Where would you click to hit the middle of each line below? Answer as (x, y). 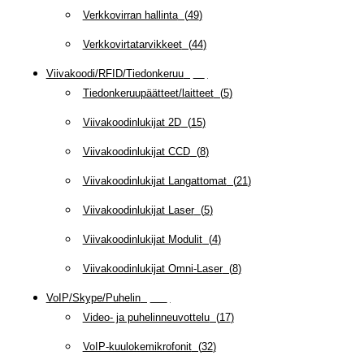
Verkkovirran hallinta (130, 15)
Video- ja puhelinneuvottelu (146, 318)
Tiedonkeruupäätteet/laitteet (148, 93)
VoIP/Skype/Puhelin (93, 298)
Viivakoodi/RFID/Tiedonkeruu (115, 74)
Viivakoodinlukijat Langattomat (154, 181)
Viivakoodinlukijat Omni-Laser (152, 269)
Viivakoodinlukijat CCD (136, 152)
